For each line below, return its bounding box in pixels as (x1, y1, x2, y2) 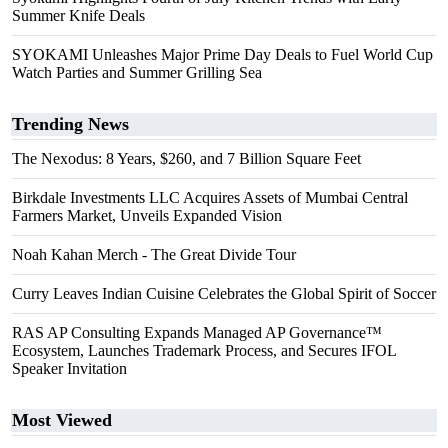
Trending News (12, 114, 129, 134)
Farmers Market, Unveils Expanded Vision (12, 207, 282, 224)
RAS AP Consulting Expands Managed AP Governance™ (12, 324, 382, 341)
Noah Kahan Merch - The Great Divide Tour (12, 246, 296, 263)
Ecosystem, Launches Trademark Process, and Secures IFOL (12, 342, 396, 359)
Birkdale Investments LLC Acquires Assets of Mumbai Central (12, 189, 408, 206)
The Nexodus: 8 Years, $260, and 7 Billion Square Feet (12, 150, 361, 167)
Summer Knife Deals (12, 7, 145, 24)
